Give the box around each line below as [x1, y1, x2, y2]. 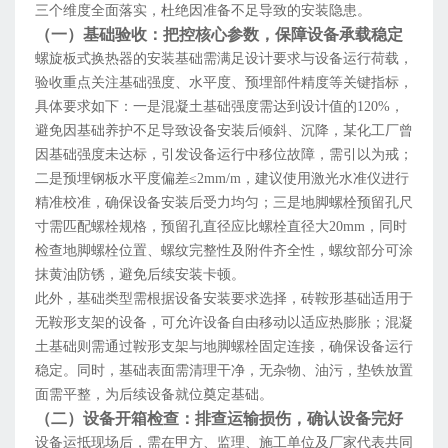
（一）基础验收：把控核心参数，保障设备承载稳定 [35, 25, 403, 45]
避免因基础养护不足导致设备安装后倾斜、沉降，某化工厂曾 [35, 123, 413, 139]
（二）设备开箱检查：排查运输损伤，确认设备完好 [35, 409, 403, 429]
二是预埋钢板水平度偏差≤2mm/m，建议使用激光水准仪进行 [35, 171, 409, 187]
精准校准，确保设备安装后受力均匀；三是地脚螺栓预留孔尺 [35, 195, 413, 211]
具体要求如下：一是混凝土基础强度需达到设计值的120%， [35, 99, 404, 115]
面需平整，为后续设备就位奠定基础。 [35, 387, 273, 403]
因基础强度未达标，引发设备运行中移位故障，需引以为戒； [35, 147, 413, 163]
